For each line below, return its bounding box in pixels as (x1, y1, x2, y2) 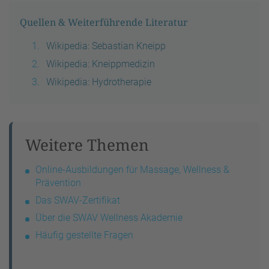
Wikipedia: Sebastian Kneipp (46, 40, 166, 52)
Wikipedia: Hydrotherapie (46, 76, 151, 88)
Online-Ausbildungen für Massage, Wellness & (35, 164, 229, 176)
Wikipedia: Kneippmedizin (46, 58, 155, 70)
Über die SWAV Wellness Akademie (35, 212, 183, 224)
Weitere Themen (25, 134, 149, 156)
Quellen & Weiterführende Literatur (20, 16, 188, 29)
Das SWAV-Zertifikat (35, 195, 120, 207)
